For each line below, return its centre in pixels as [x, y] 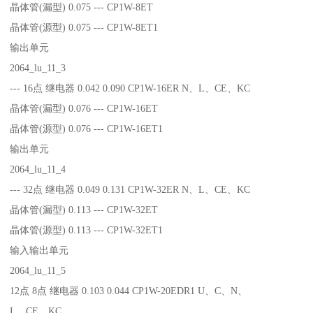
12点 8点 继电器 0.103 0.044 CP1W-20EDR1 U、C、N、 [130, 290]
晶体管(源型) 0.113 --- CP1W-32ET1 [87, 230]
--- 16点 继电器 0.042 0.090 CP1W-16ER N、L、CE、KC [130, 88]
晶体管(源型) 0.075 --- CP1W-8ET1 [84, 27]
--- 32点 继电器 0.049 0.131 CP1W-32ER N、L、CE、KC [130, 189]
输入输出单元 [39, 250]
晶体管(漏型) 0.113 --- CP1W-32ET [84, 209]
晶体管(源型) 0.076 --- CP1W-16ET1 [87, 128]
